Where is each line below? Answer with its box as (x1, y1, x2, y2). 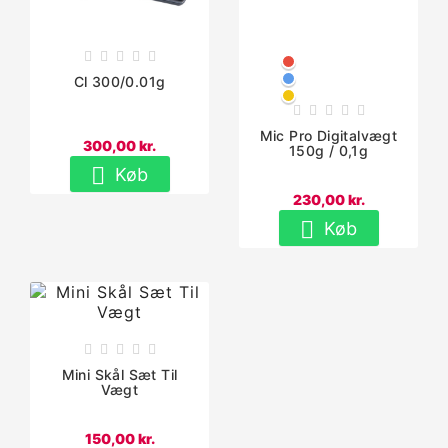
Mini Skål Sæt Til (61, 366, 178, 384)
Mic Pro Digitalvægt (259, 126, 398, 144)
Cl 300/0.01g (73, 72, 166, 90)
